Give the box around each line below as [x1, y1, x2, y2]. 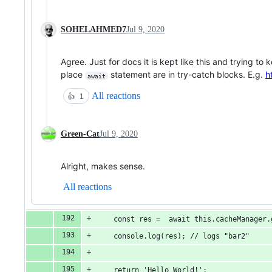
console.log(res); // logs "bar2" [97, 232, 250, 241]
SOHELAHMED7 [61, 25, 126, 35]
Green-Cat [61, 129, 100, 139]
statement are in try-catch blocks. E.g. [107, 69, 265, 80]
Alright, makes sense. [61, 161, 145, 172]
